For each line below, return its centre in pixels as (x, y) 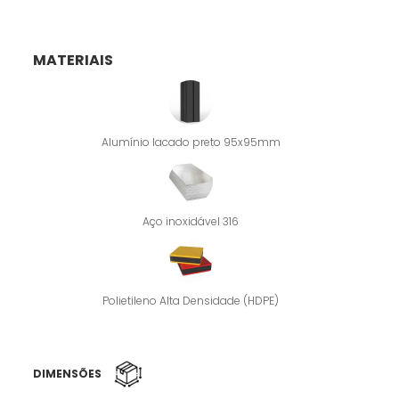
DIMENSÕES (68, 374)
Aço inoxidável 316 (191, 222)
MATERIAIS (73, 61)
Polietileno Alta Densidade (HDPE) (191, 301)
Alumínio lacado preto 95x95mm (191, 142)
